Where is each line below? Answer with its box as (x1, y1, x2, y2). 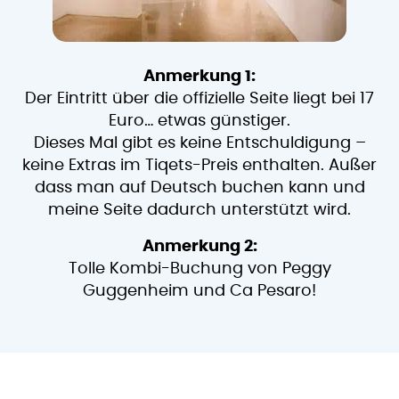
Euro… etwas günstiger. (109, 112, 290, 129)
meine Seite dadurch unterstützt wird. (48, 201, 351, 218)
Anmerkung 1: (143, 68, 256, 85)
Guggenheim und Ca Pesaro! (83, 282, 316, 299)
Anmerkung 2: (142, 238, 257, 255)
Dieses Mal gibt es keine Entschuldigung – (33, 134, 366, 151)
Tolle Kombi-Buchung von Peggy (68, 260, 331, 277)
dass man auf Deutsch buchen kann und (34, 179, 365, 196)
